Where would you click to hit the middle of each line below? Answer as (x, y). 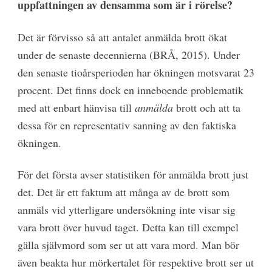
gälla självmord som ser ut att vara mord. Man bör (128, 245)
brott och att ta (208, 107)
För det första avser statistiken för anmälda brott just (133, 175)
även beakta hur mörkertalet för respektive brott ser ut (135, 263)
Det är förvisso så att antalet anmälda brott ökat (122, 37)
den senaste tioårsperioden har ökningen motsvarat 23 (136, 72)
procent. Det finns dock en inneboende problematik (130, 90)
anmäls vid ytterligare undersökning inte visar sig (126, 210)
